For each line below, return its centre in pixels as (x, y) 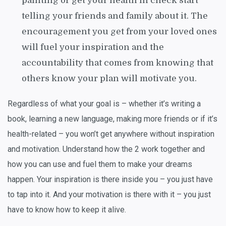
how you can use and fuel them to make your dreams (100, 164)
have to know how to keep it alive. (67, 209)
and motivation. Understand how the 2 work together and (106, 149)
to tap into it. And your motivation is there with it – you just (109, 194)
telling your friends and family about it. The (115, 16)
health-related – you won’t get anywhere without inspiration (111, 134)
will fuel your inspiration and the (93, 47)
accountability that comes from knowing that (118, 63)
